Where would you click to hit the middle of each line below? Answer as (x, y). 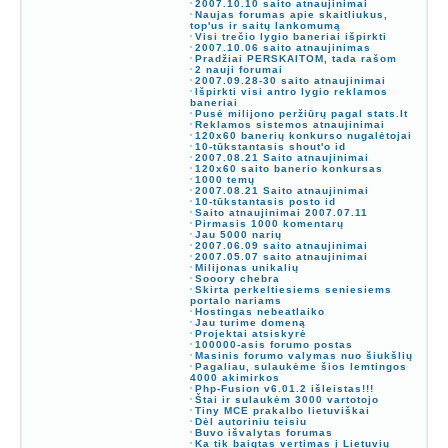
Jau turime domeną (250, 322)
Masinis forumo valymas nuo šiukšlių (303, 355)
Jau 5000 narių (238, 234)
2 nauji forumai (238, 69)
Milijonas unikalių (246, 267)
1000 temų (224, 179)
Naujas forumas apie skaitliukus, (291, 14)
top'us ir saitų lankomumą (265, 25)
